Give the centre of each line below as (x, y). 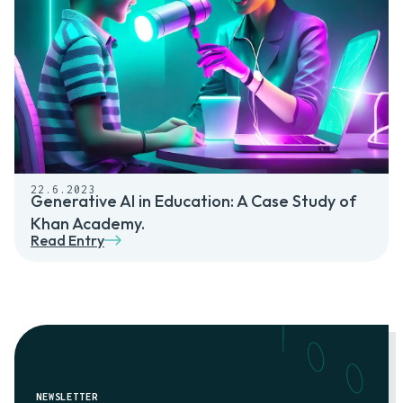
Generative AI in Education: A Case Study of (193, 201)
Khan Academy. (88, 223)
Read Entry (67, 240)
